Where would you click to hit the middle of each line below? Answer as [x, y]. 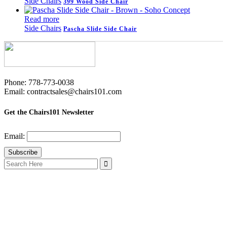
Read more [42, 19]
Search [14, 161]
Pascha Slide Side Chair [100, 29]
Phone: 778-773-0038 [39, 83]
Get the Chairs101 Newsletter [49, 112]
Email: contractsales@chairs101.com [63, 92]
